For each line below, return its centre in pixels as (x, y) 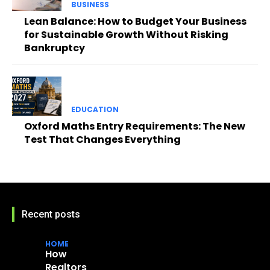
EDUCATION (95, 110)
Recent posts (51, 215)
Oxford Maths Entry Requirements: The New (135, 127)
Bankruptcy (55, 48)
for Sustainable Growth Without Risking (126, 34)
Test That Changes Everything (102, 140)
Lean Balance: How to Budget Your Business (135, 21)
